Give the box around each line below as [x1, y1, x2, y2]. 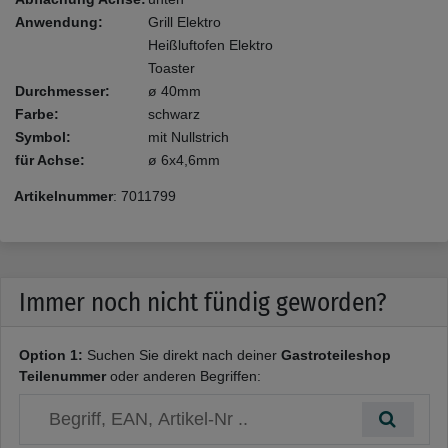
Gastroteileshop [280, 346, 391, 363]
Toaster [148, 60, 195, 77]
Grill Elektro [148, 14, 221, 31]
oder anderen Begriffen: [105, 367, 261, 384]
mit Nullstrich [148, 129, 229, 146]
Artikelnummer [14, 188, 113, 205]
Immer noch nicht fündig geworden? [18, 286, 387, 318]
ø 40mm [148, 83, 201, 100]
